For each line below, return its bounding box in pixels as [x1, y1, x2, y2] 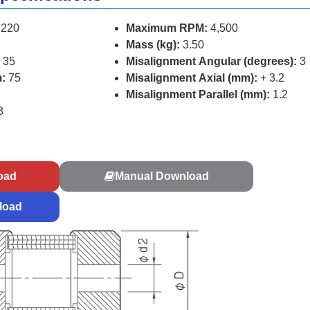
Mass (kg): [126, 39, 181, 51]
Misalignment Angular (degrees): [126, 55, 298, 67]
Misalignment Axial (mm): [126, 72, 258, 84]
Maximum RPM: [126, 22, 208, 34]
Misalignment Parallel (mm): [126, 89, 271, 100]
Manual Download [114, 170, 209, 183]
